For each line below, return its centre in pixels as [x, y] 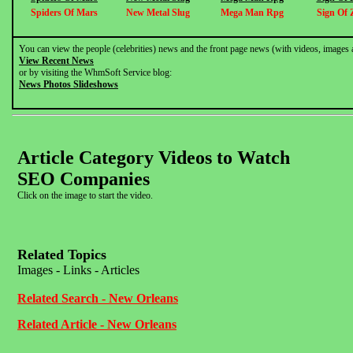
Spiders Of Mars [64, 13]
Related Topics [62, 255]
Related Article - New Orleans [97, 324]
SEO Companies [84, 179]
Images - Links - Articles [78, 270]
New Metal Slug [158, 13]
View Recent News [56, 61]
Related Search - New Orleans [98, 298]
